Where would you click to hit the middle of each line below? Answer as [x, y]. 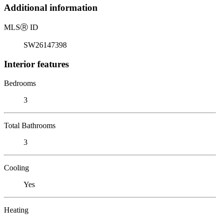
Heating [16, 210]
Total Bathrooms [30, 125]
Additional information [51, 8]
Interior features [36, 64]
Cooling [16, 167]
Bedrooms [20, 83]
